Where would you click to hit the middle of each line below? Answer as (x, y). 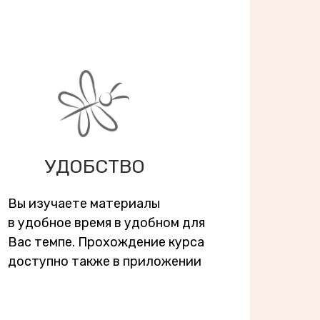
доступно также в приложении (105, 261)
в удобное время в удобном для (106, 223)
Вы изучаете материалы (84, 204)
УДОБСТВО (95, 166)
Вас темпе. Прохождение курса (106, 242)
